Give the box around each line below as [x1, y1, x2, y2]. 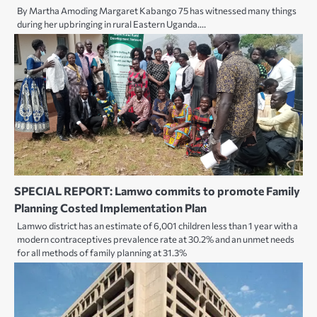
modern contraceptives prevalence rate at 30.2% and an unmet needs [17, 234, 294, 246]
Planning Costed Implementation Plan [14, 201, 207, 215]
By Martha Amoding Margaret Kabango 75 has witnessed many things [17, 5, 296, 17]
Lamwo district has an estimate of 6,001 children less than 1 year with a [17, 220, 298, 232]
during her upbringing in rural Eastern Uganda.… [17, 18, 206, 30]
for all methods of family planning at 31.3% [17, 247, 187, 259]
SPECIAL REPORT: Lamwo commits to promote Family [14, 184, 300, 198]
